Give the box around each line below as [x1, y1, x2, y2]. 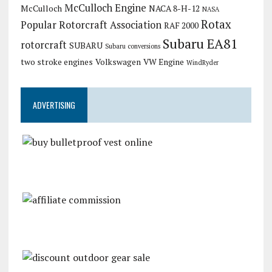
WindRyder [186, 58, 219, 67]
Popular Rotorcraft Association [20, 18, 161, 32]
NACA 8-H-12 [148, 3, 200, 14]
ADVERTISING [32, 98, 75, 111]
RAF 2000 [163, 20, 199, 31]
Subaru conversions [104, 42, 160, 50]
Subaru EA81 [162, 35, 238, 52]
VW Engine [143, 56, 184, 67]
